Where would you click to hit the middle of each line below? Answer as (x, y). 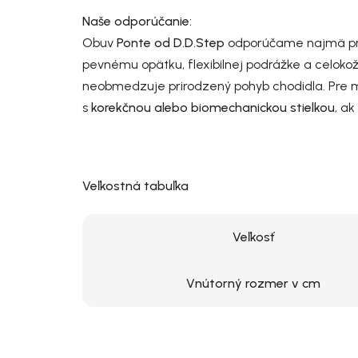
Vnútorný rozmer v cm (253, 284)
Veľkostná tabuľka (135, 186)
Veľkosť (253, 237)
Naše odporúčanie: (139, 22)
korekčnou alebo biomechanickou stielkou (213, 108)
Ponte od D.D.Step (171, 43)
